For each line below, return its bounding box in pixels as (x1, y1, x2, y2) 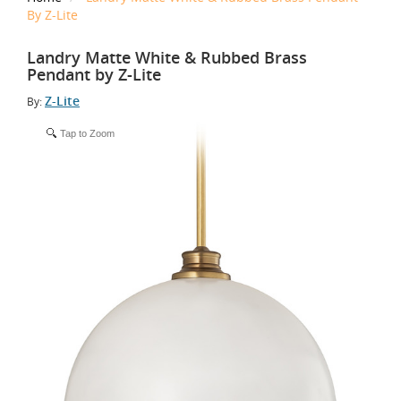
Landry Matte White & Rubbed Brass (27, 46, 307, 68)
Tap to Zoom (60, 127, 115, 139)
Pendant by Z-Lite (27, 63, 161, 85)
